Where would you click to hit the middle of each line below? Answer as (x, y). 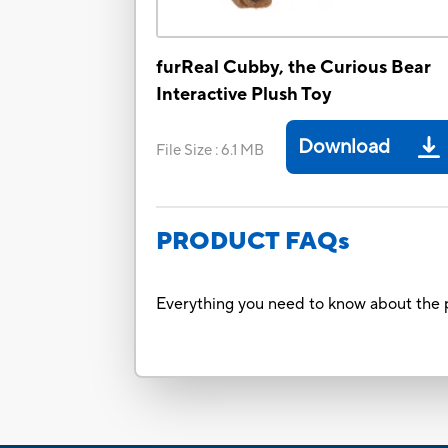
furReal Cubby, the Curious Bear (294, 68)
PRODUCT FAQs (253, 242)
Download (344, 147)
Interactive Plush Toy (244, 95)
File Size (184, 151)
